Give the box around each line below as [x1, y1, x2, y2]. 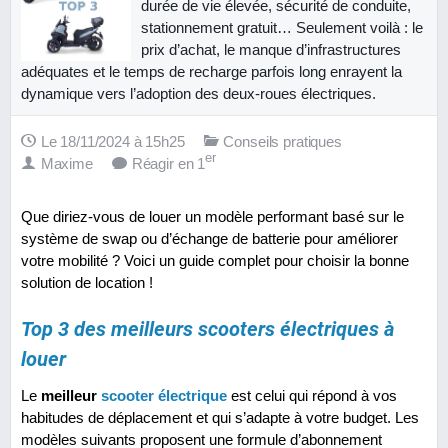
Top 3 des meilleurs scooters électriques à [21, 317, 395, 341]
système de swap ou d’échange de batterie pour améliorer [21, 229, 398, 247]
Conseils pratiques [223, 132, 342, 150]
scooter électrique [101, 387, 227, 405]
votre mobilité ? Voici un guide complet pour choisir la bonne [21, 251, 409, 269]
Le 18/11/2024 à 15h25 [40, 132, 185, 150]
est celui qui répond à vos [227, 387, 397, 405]
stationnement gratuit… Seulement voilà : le [141, 18, 423, 36]
